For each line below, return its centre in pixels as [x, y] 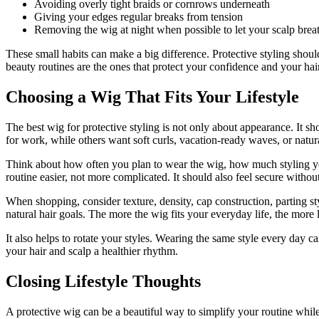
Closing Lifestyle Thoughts [103, 282]
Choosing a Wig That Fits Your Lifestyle [152, 97]
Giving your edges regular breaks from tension [138, 17]
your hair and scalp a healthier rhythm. [92, 251]
